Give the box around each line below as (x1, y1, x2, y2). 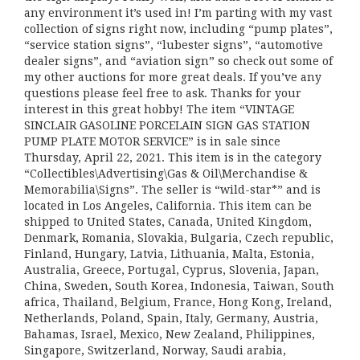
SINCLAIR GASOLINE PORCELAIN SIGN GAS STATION (24, 119, 310, 132)
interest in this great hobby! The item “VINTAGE (24, 103, 294, 116)
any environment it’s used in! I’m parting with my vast (24, 6, 332, 19)
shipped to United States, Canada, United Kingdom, (24, 215, 312, 228)
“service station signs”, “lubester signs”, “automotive (24, 39, 323, 51)
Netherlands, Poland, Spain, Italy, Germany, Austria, (24, 312, 318, 325)
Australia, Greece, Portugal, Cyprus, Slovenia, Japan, (24, 264, 319, 276)
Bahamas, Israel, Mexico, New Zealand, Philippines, (24, 328, 315, 341)
